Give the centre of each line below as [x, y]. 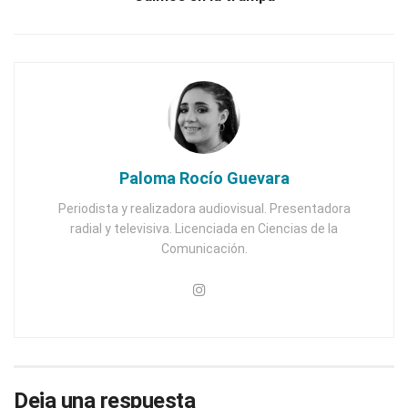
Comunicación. [204, 248]
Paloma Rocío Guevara [204, 178]
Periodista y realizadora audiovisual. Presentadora [204, 208]
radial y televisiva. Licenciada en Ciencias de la [204, 228]
